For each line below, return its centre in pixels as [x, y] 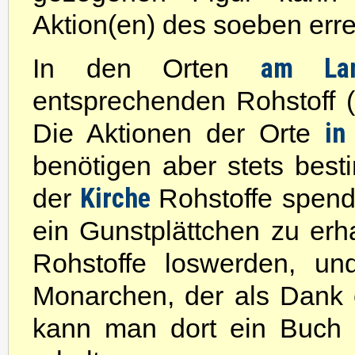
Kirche [120, 198]
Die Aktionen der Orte [179, 133]
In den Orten [147, 68]
